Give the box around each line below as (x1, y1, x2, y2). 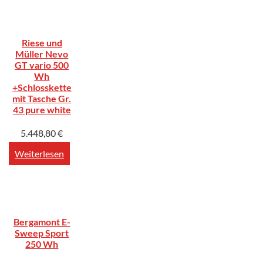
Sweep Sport (15, 227, 69, 238)
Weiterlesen (15, 148, 64, 160)
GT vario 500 (15, 59, 69, 71)
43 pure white (12, 104, 71, 116)
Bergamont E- (13, 215, 70, 227)
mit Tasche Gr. (12, 93, 72, 104)
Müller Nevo (15, 48, 69, 60)
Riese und (21, 37, 62, 49)
